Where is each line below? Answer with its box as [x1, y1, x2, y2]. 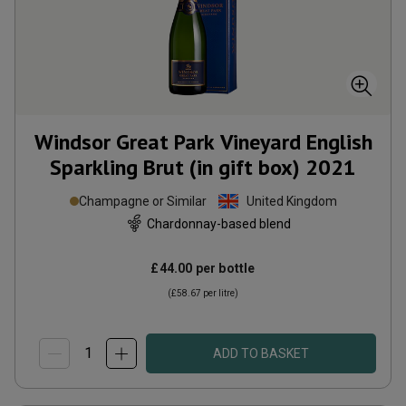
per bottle [192, 261, 256, 275]
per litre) [201, 288, 238, 298]
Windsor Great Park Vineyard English [34, 128, 372, 156]
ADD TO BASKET [213, 346, 309, 361]
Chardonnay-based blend [146, 216, 291, 231]
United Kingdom [246, 194, 337, 208]
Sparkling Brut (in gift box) [50, 153, 300, 181]
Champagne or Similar [78, 194, 207, 208]
